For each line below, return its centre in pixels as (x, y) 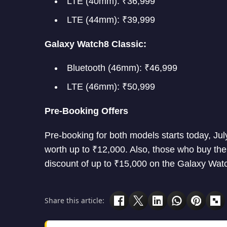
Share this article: (74, 201)
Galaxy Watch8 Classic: (96, 44)
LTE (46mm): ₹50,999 (111, 86)
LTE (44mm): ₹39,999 (111, 20)
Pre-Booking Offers (86, 111)
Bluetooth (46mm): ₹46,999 (122, 68)
